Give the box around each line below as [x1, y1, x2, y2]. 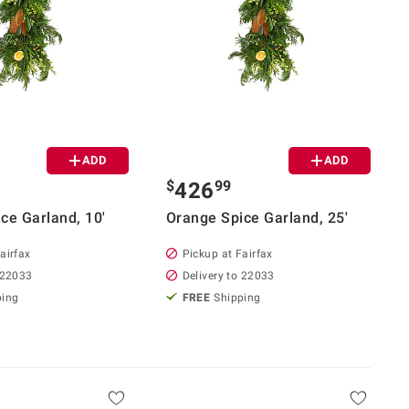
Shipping [214, 290, 261, 304]
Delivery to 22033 [182, 268, 275, 282]
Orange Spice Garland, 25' [165, 208, 349, 226]
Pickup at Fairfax [182, 246, 273, 260]
